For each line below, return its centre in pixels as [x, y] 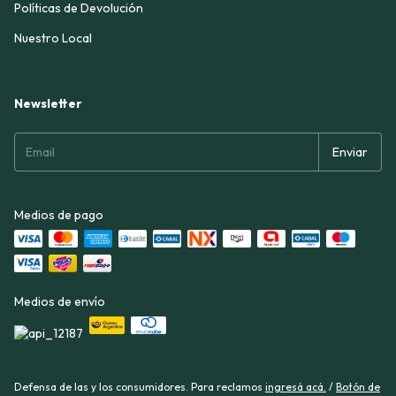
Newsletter [48, 103]
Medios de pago [59, 215]
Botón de [358, 387]
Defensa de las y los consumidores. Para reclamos [138, 387]
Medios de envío [60, 301]
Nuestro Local [53, 38]
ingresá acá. [296, 387]
